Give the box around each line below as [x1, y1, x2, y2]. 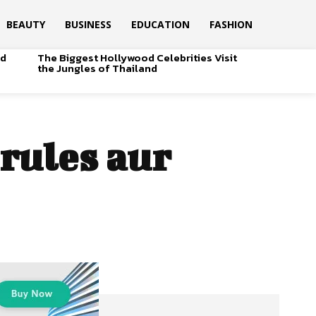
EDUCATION [130, 18, 190, 31]
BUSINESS [64, 18, 111, 31]
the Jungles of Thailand [37, 59, 157, 76]
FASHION [209, 18, 253, 31]
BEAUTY [6, 18, 45, 31]
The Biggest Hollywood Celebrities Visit [37, 49, 237, 66]
